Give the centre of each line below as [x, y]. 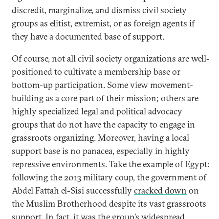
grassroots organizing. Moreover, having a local [100, 138]
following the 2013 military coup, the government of [109, 177]
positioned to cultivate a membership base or [96, 72]
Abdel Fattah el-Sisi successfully [73, 190]
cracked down [160, 190]
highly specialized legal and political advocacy [97, 111]
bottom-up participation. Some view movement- [102, 85]
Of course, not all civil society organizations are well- [111, 58]
